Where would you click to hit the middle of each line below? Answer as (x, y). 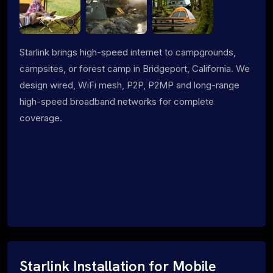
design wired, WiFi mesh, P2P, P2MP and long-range (129, 85)
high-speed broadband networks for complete (117, 101)
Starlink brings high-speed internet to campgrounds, (128, 52)
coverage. (41, 118)
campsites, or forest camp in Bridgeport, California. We (135, 68)
